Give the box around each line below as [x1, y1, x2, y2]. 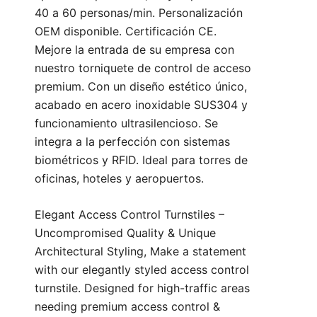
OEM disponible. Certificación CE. [35, 24, 217, 39]
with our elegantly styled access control [35, 263, 249, 277]
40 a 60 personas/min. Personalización [35, 6, 243, 21]
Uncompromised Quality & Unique [35, 226, 216, 241]
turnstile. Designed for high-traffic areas [35, 281, 250, 296]
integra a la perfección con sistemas [35, 134, 230, 149]
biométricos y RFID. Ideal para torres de [35, 153, 248, 168]
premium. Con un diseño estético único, [35, 79, 247, 94]
